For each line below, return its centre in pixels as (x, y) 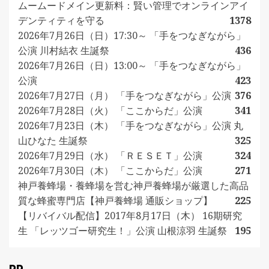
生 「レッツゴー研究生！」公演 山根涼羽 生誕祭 (122, 230)
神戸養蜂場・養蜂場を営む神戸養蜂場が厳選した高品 (133, 185)
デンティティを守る (61, 20)
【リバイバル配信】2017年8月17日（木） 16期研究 (130, 215)
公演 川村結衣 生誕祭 (64, 50)
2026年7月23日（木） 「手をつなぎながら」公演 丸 (131, 125)
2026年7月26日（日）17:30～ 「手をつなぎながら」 (132, 35)
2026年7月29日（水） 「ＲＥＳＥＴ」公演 (110, 155)
